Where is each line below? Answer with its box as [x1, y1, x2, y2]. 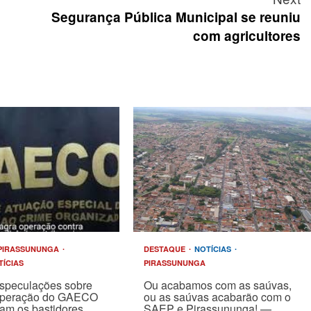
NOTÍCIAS [194, 244, 233, 254]
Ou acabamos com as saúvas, [143, 277, 292, 293]
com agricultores [193, 26, 301, 45]
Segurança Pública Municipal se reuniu [51, 8, 301, 26]
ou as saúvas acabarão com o [143, 289, 291, 305]
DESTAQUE [143, 244, 187, 254]
